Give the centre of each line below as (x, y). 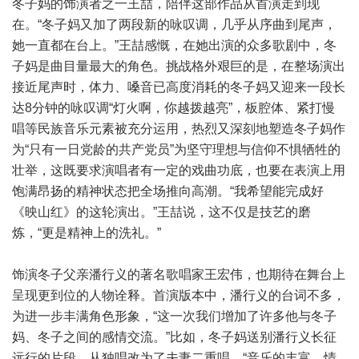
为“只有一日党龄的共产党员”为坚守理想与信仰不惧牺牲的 (176, 149)
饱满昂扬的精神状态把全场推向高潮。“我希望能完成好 (168, 191)
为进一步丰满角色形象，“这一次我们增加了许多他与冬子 (174, 316)
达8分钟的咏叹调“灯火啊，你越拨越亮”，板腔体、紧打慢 (173, 108)
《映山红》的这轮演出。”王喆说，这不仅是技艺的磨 (161, 212)
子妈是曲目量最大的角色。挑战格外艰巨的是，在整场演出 (179, 66)
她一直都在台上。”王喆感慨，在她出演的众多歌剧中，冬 (174, 45)
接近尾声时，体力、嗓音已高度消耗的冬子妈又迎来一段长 (179, 87)
